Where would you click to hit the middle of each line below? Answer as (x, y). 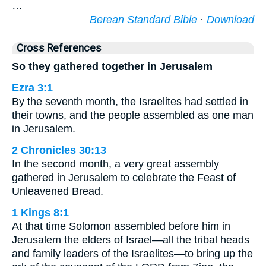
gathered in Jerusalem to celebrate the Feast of (124, 178)
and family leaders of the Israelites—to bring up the (132, 254)
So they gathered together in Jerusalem (112, 66)
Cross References (59, 48)
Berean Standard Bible (143, 20)
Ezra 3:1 (32, 88)
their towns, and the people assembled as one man (133, 115)
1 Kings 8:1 (40, 213)
